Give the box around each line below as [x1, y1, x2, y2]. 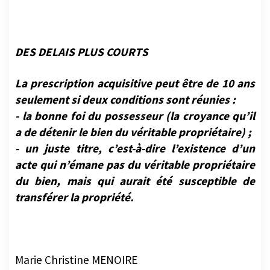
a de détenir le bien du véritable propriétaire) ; [15, 131, 251, 146]
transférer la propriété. [15, 196, 134, 212]
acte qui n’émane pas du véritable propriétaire [15, 164, 255, 179]
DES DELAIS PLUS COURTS [15, 51, 148, 66]
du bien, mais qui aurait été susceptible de [15, 180, 255, 195]
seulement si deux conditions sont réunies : [15, 99, 236, 114]
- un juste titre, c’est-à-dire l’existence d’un [15, 148, 255, 163]
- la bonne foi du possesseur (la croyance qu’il [15, 115, 255, 130]
